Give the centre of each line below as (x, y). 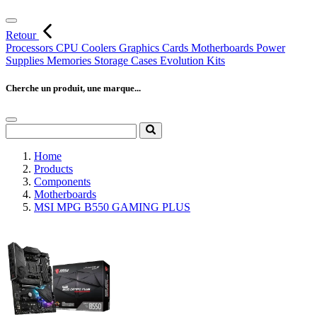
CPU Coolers (87, 47)
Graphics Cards (155, 47)
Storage (113, 60)
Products (53, 168)
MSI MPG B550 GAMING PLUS (112, 207)
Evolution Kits (192, 60)
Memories (70, 60)
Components (62, 181)
